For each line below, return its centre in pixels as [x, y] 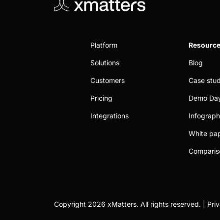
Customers [108, 80]
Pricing [101, 98]
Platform [104, 45]
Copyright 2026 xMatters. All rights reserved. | [131, 204]
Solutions [105, 63]
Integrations [110, 116]
